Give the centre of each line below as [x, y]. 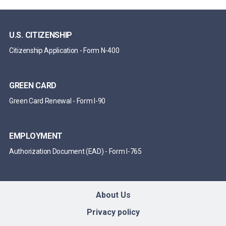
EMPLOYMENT [36, 136]
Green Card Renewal [40, 101]
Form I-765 [125, 151]
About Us [113, 195]
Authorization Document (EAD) [56, 151]
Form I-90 [91, 101]
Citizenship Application [44, 50]
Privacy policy [113, 212]
